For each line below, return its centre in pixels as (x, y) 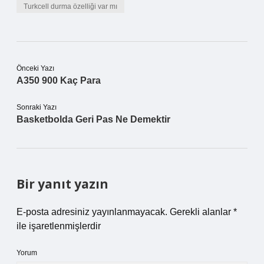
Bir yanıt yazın (62, 184)
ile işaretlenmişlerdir (59, 226)
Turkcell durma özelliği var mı (70, 6)
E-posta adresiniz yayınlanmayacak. (92, 212)
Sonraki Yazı (37, 107)
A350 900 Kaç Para (59, 80)
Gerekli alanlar (202, 212)
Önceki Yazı (35, 68)
